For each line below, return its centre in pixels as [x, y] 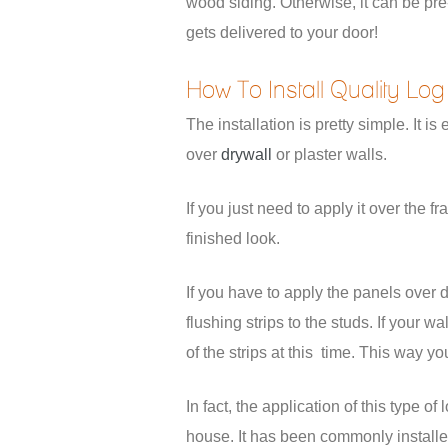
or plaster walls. [329, 154]
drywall [246, 154]
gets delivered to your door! [282, 32]
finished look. [233, 238]
